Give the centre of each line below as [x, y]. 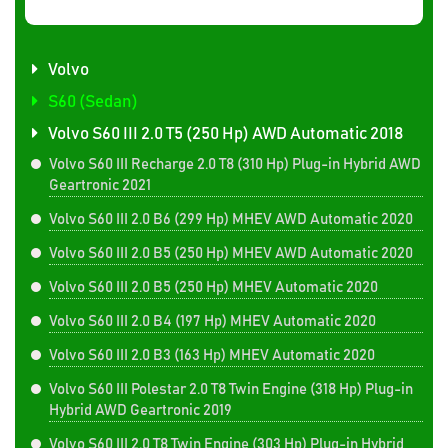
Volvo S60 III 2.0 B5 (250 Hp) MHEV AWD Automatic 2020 [231, 253]
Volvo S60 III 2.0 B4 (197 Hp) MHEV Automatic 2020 [212, 321]
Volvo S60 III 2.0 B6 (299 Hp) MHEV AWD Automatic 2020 [231, 219]
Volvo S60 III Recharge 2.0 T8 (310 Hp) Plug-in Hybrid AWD [235, 164]
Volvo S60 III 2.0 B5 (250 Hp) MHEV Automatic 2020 [213, 287]
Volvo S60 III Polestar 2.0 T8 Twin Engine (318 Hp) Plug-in [231, 389]
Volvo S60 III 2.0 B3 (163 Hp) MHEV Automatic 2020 [212, 355]
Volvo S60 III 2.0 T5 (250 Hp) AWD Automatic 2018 [226, 134]
